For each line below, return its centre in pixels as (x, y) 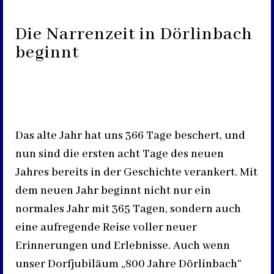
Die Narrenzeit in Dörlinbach (134, 35)
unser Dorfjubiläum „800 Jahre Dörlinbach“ (128, 264)
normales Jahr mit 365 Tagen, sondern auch (128, 209)
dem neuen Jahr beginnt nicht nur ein (113, 191)
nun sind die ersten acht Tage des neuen (120, 154)
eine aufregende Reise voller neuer (106, 228)
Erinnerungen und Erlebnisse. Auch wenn (123, 246)
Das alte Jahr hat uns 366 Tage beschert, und (130, 136)
